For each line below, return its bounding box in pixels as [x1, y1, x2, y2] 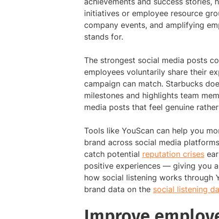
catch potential [84, 149, 142, 159]
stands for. [84, 32, 123, 42]
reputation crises [142, 149, 204, 159]
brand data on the [84, 184, 153, 195]
